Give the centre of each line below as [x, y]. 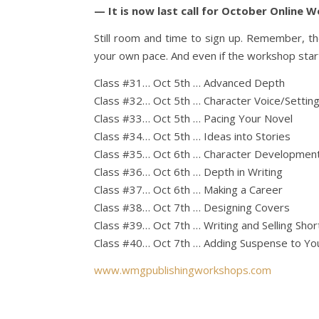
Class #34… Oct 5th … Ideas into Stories [192, 136]
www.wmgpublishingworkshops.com [183, 270]
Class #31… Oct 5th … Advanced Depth [189, 83]
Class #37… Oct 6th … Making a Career [188, 189]
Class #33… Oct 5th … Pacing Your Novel [193, 118]
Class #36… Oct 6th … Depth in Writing [188, 172]
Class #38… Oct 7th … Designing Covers [192, 207]
